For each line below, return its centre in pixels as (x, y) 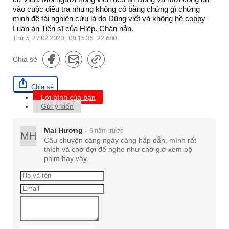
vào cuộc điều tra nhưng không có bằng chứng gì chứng (106, 9)
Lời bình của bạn (68, 97)
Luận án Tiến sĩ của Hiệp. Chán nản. (73, 29)
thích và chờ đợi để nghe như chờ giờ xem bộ (118, 150)
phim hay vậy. (66, 159)
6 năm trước (106, 131)
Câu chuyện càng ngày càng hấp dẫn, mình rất (120, 140)
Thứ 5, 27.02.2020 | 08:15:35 (54, 38)
